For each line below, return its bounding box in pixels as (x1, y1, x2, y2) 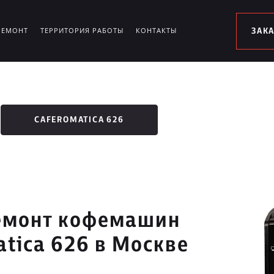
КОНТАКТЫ (136, 26, 177, 35)
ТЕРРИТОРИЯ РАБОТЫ (40, 26, 124, 35)
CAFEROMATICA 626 (34, 116, 124, 124)
